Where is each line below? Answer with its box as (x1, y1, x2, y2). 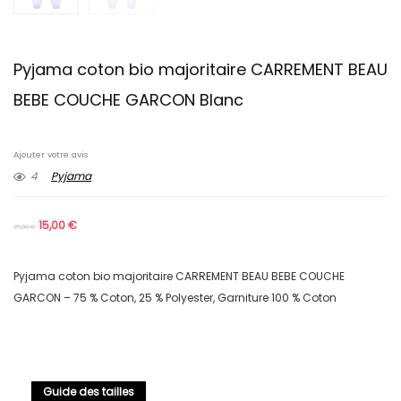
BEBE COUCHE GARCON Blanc (13, 89, 243, 112)
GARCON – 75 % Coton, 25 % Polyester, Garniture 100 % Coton (13, 290, 337, 306)
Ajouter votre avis (13, 149, 89, 161)
